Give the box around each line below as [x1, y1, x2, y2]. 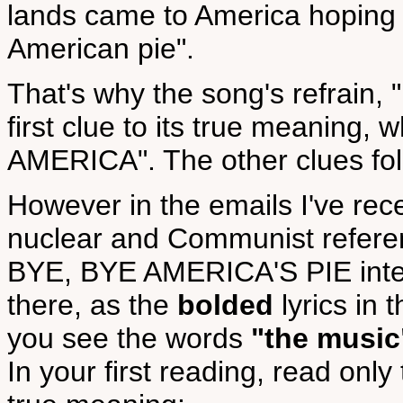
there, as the [7, 289, 177, 321]
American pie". [7, 32, 194, 65]
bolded [177, 289, 273, 321]
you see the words [7, 322, 251, 354]
